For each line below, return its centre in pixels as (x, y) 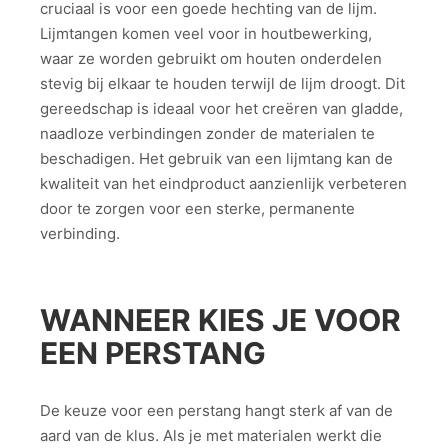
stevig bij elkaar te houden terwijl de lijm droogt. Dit (222, 84)
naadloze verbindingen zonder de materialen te (207, 134)
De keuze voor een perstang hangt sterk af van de (216, 410)
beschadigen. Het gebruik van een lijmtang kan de (216, 159)
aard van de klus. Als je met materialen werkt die (211, 435)
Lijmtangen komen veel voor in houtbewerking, (206, 34)
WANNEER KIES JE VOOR (220, 320)
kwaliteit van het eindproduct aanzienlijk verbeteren (223, 184)
